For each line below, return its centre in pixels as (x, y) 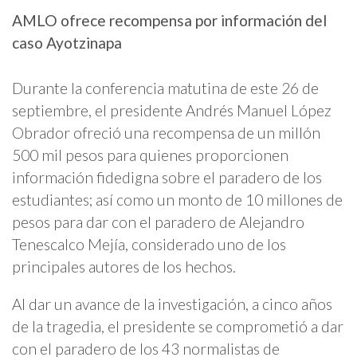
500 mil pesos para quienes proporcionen (150, 155)
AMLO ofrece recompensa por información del (169, 20)
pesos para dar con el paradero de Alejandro (158, 222)
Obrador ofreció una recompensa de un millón (166, 132)
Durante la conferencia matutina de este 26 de (165, 88)
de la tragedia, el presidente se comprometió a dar (178, 326)
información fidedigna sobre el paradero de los (167, 177)
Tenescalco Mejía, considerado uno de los (149, 244)
